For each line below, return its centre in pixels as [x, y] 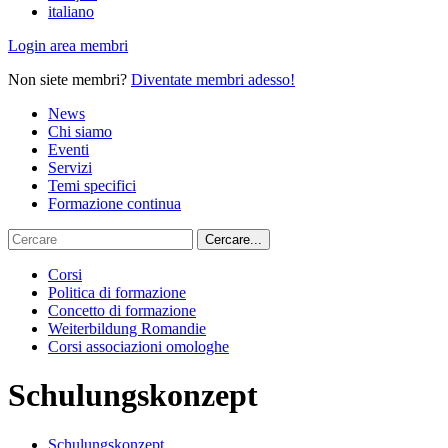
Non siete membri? [69, 79]
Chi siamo [80, 131]
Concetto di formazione [122, 310]
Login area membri [68, 45]
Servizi [70, 167]
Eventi [68, 149]
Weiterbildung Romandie [127, 328]
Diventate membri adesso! [213, 79]
